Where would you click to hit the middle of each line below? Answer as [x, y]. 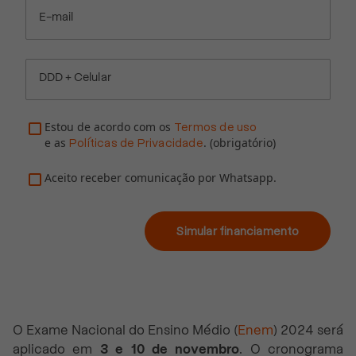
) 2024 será [308, 330]
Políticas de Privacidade [136, 143]
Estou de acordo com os [108, 126]
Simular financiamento [238, 231]
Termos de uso [216, 127]
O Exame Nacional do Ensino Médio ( [125, 330]
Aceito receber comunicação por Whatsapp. [161, 177]
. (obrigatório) [239, 142]
